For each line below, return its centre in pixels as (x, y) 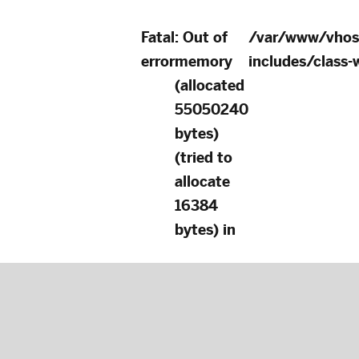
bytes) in (205, 230)
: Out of (201, 37)
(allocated (210, 85)
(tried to (204, 157)
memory (204, 61)
